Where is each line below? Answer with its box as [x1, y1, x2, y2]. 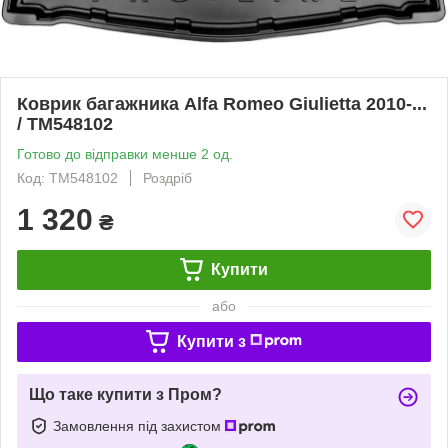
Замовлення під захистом [53, 417, 225, 434]
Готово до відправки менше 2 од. [17, 145, 233, 162]
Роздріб [143, 169, 192, 186]
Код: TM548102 [17, 169, 118, 186]
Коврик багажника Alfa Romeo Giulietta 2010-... [17, 93, 427, 114]
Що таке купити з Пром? [29, 385, 222, 403]
